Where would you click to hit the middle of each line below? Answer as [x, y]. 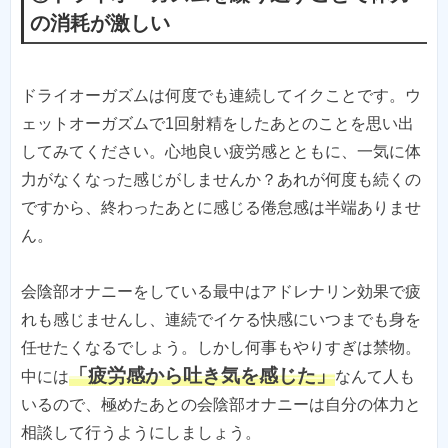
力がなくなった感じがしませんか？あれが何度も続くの [221, 179]
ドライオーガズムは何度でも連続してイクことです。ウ [221, 95]
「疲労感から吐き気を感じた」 [202, 375]
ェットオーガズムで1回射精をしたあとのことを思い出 [217, 123]
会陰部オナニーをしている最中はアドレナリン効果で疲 [221, 291]
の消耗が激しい [99, 23]
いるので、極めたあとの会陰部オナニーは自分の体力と [221, 404]
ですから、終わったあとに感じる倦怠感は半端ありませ [221, 207]
